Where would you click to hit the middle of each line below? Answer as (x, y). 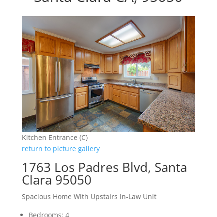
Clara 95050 (56, 179)
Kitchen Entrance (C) (54, 137)
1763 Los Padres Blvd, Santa (104, 167)
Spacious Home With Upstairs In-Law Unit (89, 196)
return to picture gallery (61, 148)
